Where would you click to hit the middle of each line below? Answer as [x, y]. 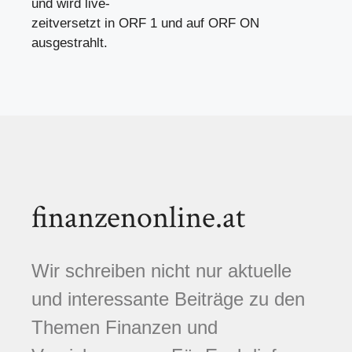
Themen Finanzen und [125, 327]
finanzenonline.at [138, 217]
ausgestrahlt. [70, 42]
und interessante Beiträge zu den [168, 299]
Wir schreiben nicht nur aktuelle [161, 270]
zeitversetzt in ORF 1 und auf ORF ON [145, 23]
